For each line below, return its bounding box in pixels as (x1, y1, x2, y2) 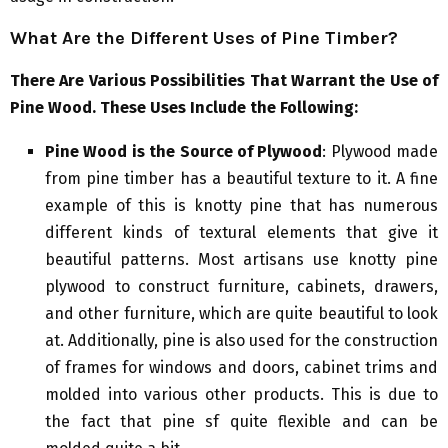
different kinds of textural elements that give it (45, 223, 438, 243)
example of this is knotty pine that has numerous (45, 196, 438, 216)
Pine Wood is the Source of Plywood (45, 142, 323, 162)
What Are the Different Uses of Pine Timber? (10, 27, 398, 50)
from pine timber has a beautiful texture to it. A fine (45, 169, 438, 189)
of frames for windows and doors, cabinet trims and (45, 358, 438, 378)
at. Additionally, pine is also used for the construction (45, 331, 438, 351)
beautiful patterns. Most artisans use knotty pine (45, 250, 438, 270)
